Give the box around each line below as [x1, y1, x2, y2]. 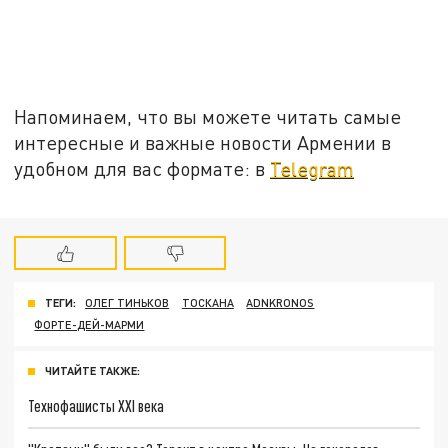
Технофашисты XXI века [28, 396, 165, 416]
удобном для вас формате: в [14, 156, 271, 180]
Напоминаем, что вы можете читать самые [14, 104, 402, 128]
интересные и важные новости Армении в [14, 130, 392, 154]
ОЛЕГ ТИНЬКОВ [85, 296, 170, 310]
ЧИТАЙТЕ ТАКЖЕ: [45, 364, 140, 378]
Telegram [270, 156, 355, 180]
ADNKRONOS [246, 296, 315, 310]
